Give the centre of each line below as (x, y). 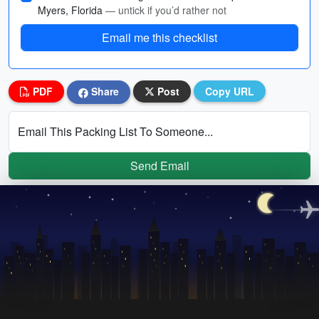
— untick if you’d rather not (166, 10)
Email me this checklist (159, 37)
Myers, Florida (72, 10)
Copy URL (230, 91)
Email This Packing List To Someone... (115, 131)
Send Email (159, 165)
